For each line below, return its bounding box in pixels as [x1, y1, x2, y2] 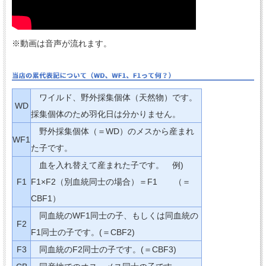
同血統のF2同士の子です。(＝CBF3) [31, 244, 176, 254]
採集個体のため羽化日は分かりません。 [31, 109, 180, 119]
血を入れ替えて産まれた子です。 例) [31, 160, 192, 170]
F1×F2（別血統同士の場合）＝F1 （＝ [31, 176, 191, 186]
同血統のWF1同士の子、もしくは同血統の [31, 210, 198, 220]
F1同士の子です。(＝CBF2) [31, 227, 135, 237]
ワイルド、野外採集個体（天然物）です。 [31, 92, 197, 102]
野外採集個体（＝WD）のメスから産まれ [31, 126, 194, 136]
